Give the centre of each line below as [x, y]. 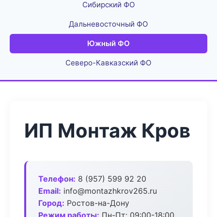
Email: [50, 191]
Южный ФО [108, 43]
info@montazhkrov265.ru [109, 191]
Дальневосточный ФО [108, 24]
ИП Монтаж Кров [107, 131]
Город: [51, 203]
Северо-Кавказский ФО [108, 63]
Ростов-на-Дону [97, 203]
